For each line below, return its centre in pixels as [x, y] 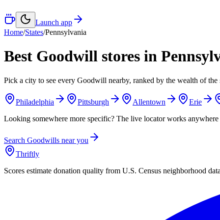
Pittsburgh [93, 102]
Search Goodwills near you [46, 140]
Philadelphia [35, 102]
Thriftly [27, 154]
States [34, 32]
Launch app [54, 22]
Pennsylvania [66, 32]
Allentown [149, 102]
